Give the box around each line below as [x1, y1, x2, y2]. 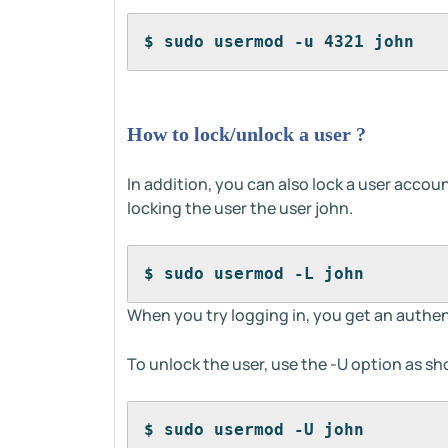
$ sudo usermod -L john [144, 264, 364, 283]
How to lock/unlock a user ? [127, 123, 366, 145]
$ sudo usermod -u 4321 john [144, 32, 414, 51]
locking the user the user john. [127, 197, 353, 219]
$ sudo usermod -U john [144, 420, 364, 439]
